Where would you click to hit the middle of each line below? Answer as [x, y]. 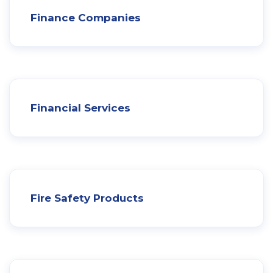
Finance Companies [86, 17]
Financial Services [80, 108]
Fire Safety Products [87, 198]
